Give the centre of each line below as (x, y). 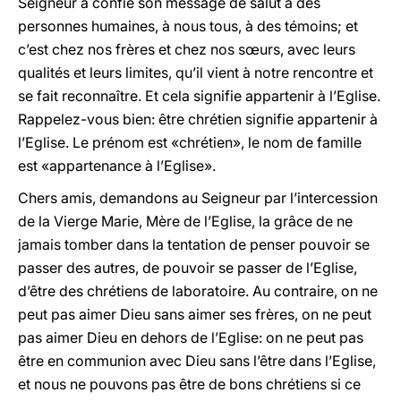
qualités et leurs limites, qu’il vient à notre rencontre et (196, 73)
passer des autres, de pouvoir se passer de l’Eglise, (188, 268)
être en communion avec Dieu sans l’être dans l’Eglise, (197, 361)
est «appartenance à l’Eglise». (117, 166)
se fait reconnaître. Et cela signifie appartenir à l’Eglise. (199, 96)
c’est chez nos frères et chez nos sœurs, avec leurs (187, 49)
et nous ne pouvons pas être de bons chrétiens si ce (189, 384)
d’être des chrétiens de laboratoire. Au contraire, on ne (198, 291)
